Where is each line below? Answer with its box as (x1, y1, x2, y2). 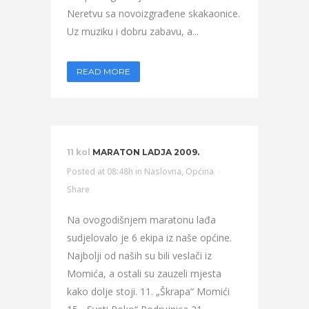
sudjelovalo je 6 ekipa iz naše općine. (67, 231, 232, 244)
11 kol (67, 147, 90, 157)
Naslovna (144, 166, 181, 177)
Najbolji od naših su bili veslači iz (67, 249, 212, 262)
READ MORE (77, 66, 130, 77)
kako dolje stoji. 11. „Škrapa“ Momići (67, 285, 230, 298)
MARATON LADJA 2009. (92, 147, 199, 157)
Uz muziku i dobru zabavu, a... (67, 25, 199, 38)
